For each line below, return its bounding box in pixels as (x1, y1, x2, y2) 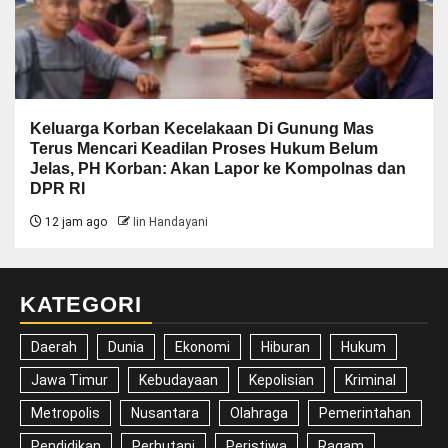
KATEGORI (20, 291, 142, 317)
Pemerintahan (319, 404, 411, 421)
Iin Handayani (133, 214, 208, 229)
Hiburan (261, 338, 310, 355)
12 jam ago (42, 214, 107, 229)
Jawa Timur (31, 371, 108, 388)
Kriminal (345, 371, 396, 388)
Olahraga (230, 404, 288, 421)
